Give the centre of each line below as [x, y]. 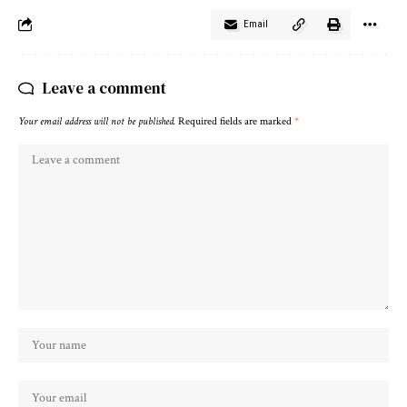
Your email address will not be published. [97, 121]
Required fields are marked [236, 121]
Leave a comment [104, 88]
